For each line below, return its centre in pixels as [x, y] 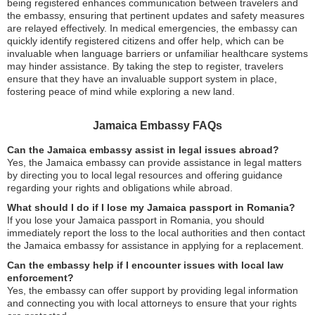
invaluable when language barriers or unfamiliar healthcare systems [157, 53]
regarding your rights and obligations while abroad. [120, 188]
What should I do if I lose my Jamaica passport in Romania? [151, 207]
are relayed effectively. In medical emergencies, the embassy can [152, 28]
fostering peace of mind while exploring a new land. [121, 91]
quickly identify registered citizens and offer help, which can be [146, 41]
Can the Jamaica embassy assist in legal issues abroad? [143, 150]
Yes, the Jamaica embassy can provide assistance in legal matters [154, 162]
